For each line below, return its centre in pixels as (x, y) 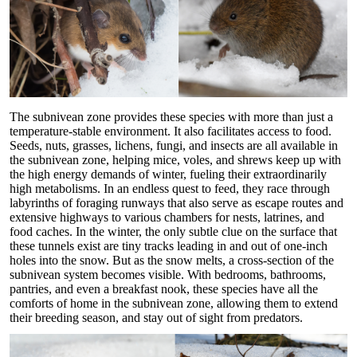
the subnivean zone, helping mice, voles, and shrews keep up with (175, 159)
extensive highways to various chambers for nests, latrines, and (167, 217)
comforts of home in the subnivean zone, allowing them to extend (174, 303)
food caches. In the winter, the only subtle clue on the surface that (173, 231)
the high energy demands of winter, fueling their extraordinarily (168, 174)
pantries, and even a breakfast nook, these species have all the (164, 288)
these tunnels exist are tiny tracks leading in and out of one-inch (169, 245)
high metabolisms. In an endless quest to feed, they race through (170, 188)
